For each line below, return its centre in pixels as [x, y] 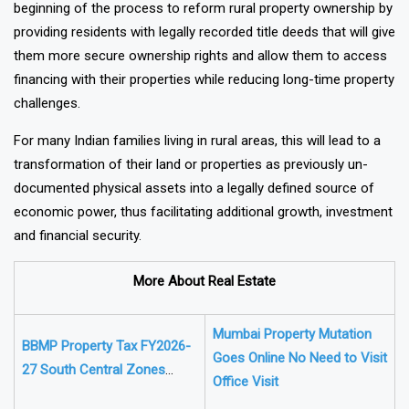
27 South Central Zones [94, 394]
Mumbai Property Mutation [292, 358]
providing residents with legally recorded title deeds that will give [204, 56]
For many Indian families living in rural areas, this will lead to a [197, 165]
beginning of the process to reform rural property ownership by [203, 32]
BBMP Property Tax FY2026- [106, 370]
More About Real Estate [204, 305]
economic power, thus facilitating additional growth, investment [203, 236]
